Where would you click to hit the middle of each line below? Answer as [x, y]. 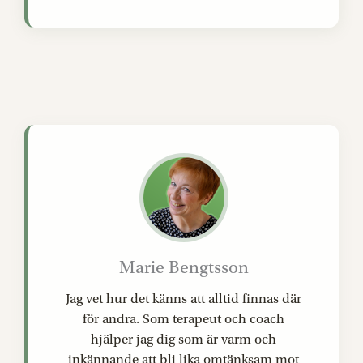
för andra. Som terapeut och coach [184, 319]
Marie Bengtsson [184, 268]
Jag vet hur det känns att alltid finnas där [184, 299]
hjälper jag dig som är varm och [184, 339]
